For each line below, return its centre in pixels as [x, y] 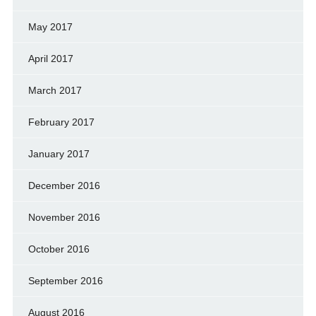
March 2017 [55, 90]
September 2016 [65, 280]
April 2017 [50, 58]
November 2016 [64, 217]
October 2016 [59, 249]
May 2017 [50, 26]
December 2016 [64, 185]
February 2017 [61, 122]
